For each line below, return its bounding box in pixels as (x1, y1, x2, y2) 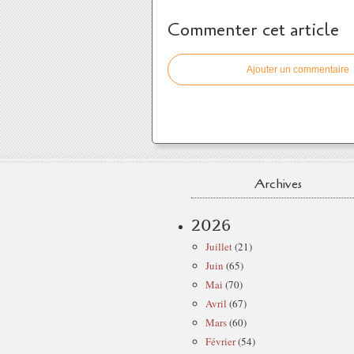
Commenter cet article (168, 18, 339, 42)
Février (205, 334, 235, 348)
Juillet (205, 239, 232, 254)
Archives (254, 175, 302, 193)
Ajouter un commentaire (247, 64, 349, 75)
